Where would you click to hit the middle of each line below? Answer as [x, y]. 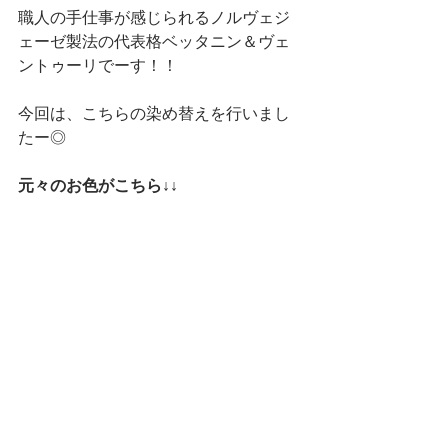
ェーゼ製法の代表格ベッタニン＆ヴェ [154, 41]
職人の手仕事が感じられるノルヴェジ [154, 17]
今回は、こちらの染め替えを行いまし [154, 113]
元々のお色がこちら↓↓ [98, 185]
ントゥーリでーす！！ [98, 65]
